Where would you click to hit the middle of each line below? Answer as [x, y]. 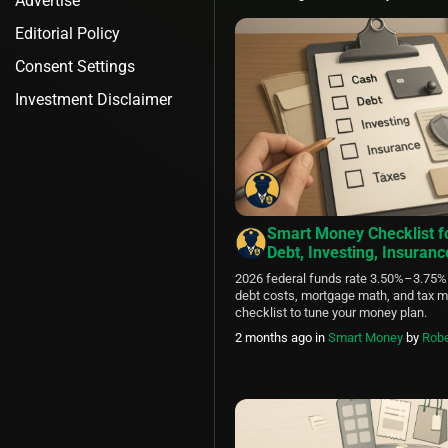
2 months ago [275, 338]
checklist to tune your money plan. [331, 313]
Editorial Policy [67, 33]
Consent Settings [75, 66]
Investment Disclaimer [93, 99]
